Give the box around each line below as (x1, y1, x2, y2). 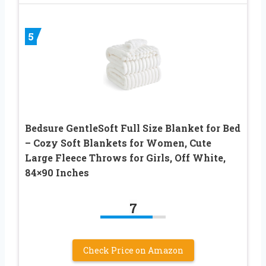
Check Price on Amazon (83, 245, 183, 256)
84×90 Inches (25, 166, 89, 179)
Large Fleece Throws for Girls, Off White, (25, 151, 226, 164)
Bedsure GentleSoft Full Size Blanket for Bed (25, 122, 240, 135)
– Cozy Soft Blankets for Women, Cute (25, 137, 211, 150)
